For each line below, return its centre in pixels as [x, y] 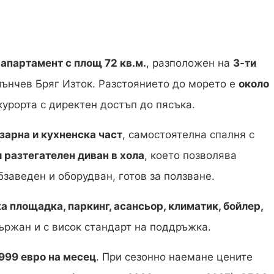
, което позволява [191, 156]
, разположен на [190, 63]
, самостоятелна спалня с [188, 135]
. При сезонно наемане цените [174, 257]
